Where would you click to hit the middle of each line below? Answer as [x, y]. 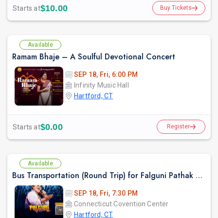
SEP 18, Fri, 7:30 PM [106, 193]
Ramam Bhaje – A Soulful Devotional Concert [94, 57]
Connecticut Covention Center [121, 204]
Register [178, 127]
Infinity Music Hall [101, 85]
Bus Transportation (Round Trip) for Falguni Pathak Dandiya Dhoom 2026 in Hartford [199, 176]
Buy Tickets [176, 8]
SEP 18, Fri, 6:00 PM [106, 75]
